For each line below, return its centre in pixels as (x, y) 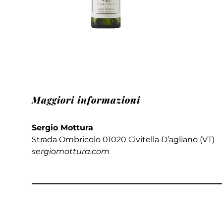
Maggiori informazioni (86, 100)
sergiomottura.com (70, 151)
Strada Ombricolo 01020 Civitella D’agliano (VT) (123, 139)
